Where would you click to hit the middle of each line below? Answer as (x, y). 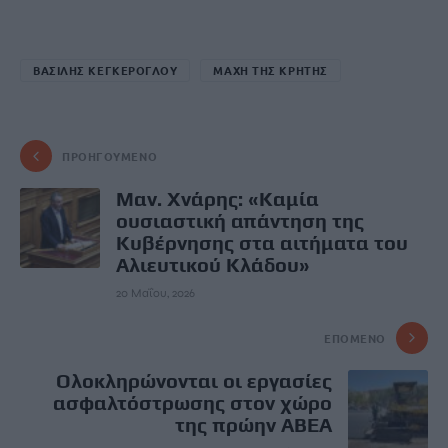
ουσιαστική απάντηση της (240, 220)
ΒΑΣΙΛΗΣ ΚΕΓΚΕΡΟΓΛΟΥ (105, 69)
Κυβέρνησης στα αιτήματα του (262, 242)
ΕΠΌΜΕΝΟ (355, 337)
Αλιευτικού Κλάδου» (213, 264)
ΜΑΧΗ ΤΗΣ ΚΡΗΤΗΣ (270, 69)
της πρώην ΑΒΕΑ (253, 424)
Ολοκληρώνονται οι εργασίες (194, 380)
